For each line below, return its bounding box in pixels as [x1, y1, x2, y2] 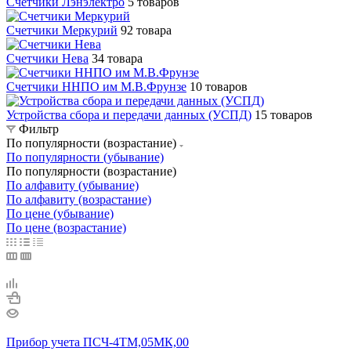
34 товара [92, 51, 143, 65]
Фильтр [19, 121, 59, 136]
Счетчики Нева [6, 51, 89, 65]
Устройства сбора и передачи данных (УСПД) [6, 107, 251, 121]
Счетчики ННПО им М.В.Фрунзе [6, 79, 186, 93]
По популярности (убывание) [6, 150, 164, 164]
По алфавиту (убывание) [6, 178, 139, 192]
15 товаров [255, 107, 313, 121]
